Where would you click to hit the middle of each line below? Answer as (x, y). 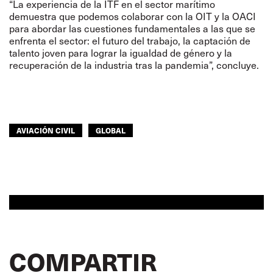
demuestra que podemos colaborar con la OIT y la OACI (133, 16)
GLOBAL (111, 130)
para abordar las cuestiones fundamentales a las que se (132, 28)
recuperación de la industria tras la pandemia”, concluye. (134, 65)
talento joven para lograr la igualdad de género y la (121, 53)
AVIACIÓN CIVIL (46, 130)
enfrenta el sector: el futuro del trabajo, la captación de (130, 41)
